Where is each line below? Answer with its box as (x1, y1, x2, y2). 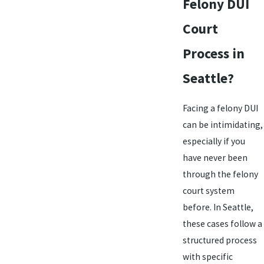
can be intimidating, (182, 118, 263, 130)
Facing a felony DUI (182, 102, 258, 114)
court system (182, 184, 235, 196)
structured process (182, 234, 257, 246)
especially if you (182, 135, 245, 147)
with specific (182, 250, 233, 262)
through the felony (182, 168, 258, 180)
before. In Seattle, (182, 201, 253, 213)
